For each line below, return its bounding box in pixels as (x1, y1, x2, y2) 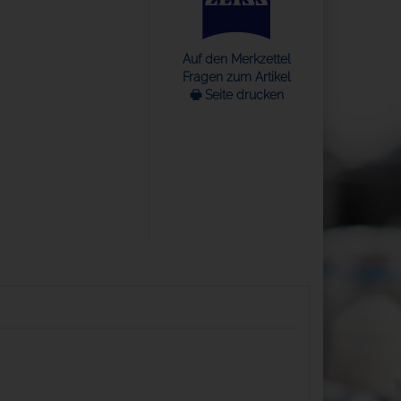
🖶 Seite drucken (189, 88, 284, 102)
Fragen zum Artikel (182, 70, 291, 84)
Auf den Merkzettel (182, 52, 291, 66)
